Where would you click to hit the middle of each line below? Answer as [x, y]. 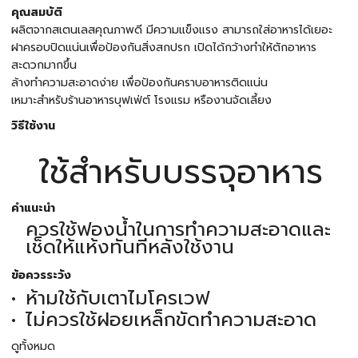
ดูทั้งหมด [33, 346]
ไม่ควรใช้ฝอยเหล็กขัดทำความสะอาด [171, 320]
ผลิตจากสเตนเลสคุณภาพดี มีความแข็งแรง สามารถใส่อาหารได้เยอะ [172, 30]
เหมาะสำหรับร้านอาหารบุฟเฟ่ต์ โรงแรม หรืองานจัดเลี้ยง [141, 100]
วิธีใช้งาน [33, 126]
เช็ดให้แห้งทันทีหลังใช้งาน [129, 247]
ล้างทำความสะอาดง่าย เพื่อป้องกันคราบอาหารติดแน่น [139, 83]
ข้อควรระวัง [41, 276]
